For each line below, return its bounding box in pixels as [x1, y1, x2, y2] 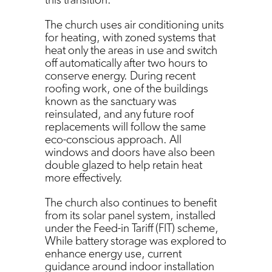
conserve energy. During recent [45, 67, 195, 83]
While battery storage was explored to [45, 233, 226, 248]
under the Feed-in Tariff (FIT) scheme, [45, 220, 219, 235]
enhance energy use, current [45, 245, 182, 260]
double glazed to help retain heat [45, 157, 202, 172]
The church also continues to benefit [45, 194, 217, 209]
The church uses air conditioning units [45, 16, 224, 32]
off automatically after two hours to [45, 55, 208, 70]
